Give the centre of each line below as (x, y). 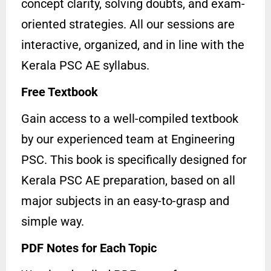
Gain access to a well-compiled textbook (130, 119)
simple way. (53, 222)
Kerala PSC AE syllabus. (85, 66)
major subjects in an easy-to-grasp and (125, 201)
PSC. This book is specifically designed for (134, 160)
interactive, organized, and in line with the (133, 45)
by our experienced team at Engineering (128, 139)
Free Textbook (60, 92)
